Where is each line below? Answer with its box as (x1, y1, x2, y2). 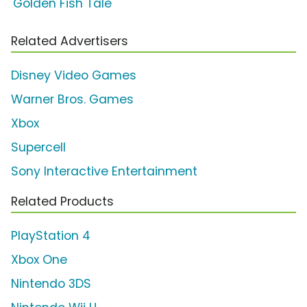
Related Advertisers (11, 32, 128, 49)
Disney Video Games (11, 66, 136, 84)
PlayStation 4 (11, 227, 90, 244)
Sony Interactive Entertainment (11, 162, 197, 180)
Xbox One (11, 251, 67, 268)
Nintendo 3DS (11, 275, 91, 292)
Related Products (11, 193, 114, 210)
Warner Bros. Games (11, 90, 134, 108)
